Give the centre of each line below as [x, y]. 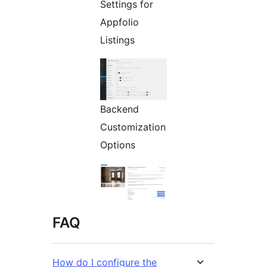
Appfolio [119, 22]
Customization [133, 127]
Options [118, 145]
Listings [117, 40]
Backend [119, 109]
